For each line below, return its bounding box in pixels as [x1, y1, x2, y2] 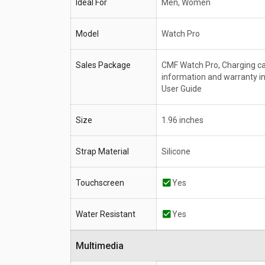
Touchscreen [76, 178, 124, 188]
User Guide [161, 84, 202, 94]
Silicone [161, 147, 190, 157]
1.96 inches [161, 115, 203, 125]
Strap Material [76, 147, 129, 157]
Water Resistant [76, 209, 135, 219]
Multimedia [84, 240, 124, 252]
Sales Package [76, 60, 131, 70]
